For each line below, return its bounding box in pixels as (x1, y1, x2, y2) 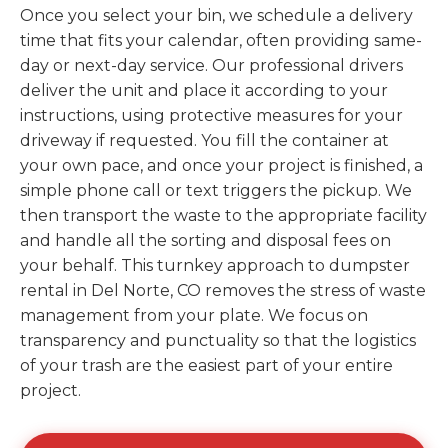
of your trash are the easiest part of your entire (20, 356, 393, 375)
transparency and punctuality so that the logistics (20, 331, 416, 350)
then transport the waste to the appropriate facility (20, 206, 427, 225)
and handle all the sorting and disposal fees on (20, 231, 391, 250)
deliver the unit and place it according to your (20, 81, 388, 100)
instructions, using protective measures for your (20, 106, 403, 125)
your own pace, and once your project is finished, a (20, 156, 423, 175)
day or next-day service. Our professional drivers (20, 56, 403, 75)
